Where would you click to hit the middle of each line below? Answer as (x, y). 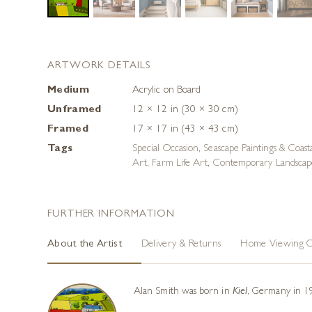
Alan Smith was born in (183, 292)
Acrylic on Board (167, 91)
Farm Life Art (180, 164)
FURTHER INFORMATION (111, 215)
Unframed (75, 110)
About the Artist (85, 245)
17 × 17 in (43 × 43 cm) (185, 130)
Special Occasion (166, 149)
